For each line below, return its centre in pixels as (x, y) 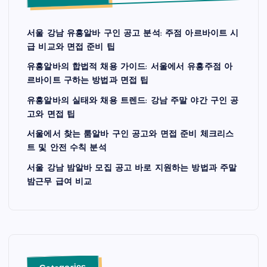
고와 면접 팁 (51, 114)
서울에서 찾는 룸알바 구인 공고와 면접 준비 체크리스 (131, 135)
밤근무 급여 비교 (60, 182)
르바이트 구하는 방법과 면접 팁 (88, 81)
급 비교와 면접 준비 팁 (71, 47)
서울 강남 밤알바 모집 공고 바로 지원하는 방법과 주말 (132, 168)
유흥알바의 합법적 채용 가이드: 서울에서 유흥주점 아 (130, 67)
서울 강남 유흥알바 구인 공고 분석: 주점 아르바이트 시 (133, 33)
